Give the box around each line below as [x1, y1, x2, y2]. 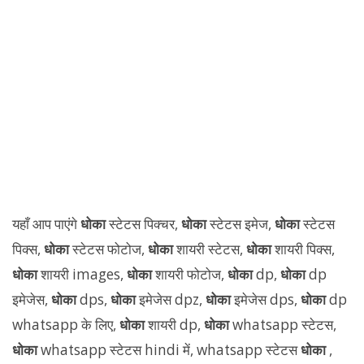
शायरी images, [41, 265, 127, 284]
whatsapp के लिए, [12, 315, 119, 334]
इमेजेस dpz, [139, 290, 206, 309]
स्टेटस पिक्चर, [109, 214, 181, 233]
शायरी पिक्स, [275, 240, 335, 258]
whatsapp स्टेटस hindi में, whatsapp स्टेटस [41, 340, 301, 359]
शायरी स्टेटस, [176, 240, 246, 258]
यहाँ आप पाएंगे [12, 214, 80, 233]
